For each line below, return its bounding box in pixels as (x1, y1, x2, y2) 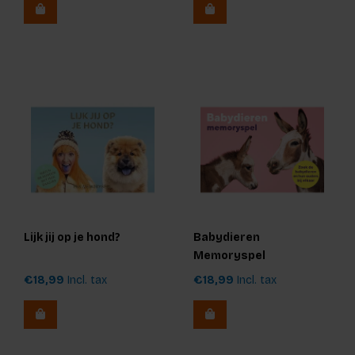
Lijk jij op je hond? (24, 231, 120, 245)
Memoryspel (193, 249, 265, 263)
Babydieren (193, 231, 260, 245)
